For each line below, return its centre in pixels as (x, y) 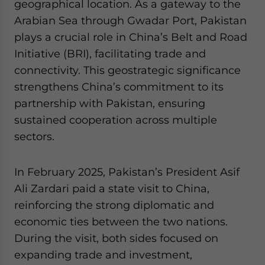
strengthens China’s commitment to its (119, 87)
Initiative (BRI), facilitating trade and (110, 54)
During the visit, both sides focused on (116, 238)
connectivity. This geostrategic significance (127, 70)
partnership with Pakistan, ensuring (110, 103)
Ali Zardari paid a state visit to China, (112, 188)
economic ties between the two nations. (121, 222)
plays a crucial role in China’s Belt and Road (131, 37)
